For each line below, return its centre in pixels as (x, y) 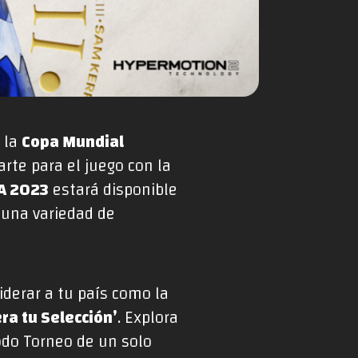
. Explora (148, 318)
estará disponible (113, 191)
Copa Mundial (73, 143)
